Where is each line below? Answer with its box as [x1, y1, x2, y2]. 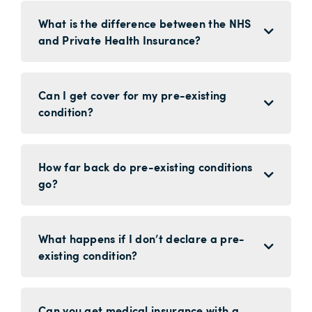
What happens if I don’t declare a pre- [38, 230, 245, 246]
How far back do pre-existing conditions [38, 158, 253, 174]
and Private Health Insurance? [38, 31, 201, 47]
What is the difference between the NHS [38, 15, 251, 31]
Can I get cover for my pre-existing [38, 86, 227, 102]
